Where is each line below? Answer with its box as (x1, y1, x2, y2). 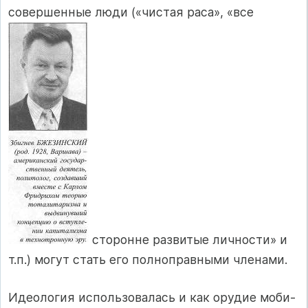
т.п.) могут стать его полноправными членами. (8, 252, 287, 267)
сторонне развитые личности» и (89, 232, 287, 247)
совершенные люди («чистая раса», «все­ (8, 4, 254, 19)
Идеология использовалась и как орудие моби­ (8, 289, 296, 305)
